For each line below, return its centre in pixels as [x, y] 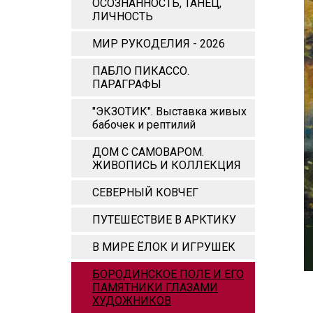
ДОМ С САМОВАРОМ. [148, 152]
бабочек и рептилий [144, 125]
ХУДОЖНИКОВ [132, 301]
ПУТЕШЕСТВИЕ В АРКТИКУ [164, 220]
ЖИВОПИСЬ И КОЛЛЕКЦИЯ [167, 165]
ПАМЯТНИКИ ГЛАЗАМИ [155, 287]
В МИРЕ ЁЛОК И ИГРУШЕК [164, 247]
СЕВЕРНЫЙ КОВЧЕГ [145, 192]
